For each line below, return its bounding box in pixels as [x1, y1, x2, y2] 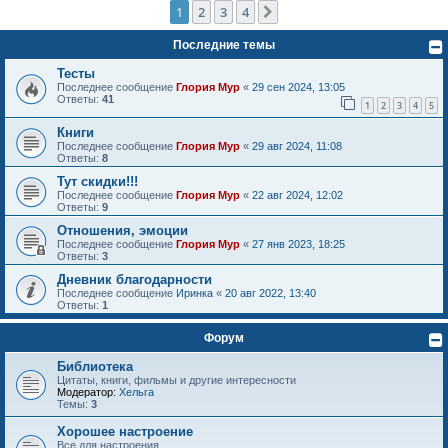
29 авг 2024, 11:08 [252, 139, 342, 152]
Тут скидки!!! [57, 173, 138, 189]
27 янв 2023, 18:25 [252, 237, 345, 250]
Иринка [176, 286, 213, 299]
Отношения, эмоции [57, 222, 188, 238]
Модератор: [57, 385, 116, 398]
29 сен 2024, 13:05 [252, 81, 345, 94]
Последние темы [173, 38, 275, 53]
